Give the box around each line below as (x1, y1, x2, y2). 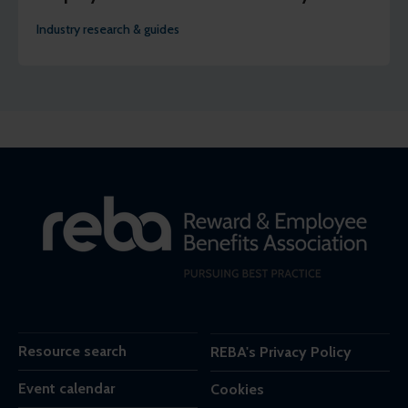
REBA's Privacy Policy (210, 343, 352, 362)
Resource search (18, 342, 127, 361)
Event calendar (18, 380, 115, 398)
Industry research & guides (36, 21, 179, 38)
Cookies (210, 381, 264, 399)
